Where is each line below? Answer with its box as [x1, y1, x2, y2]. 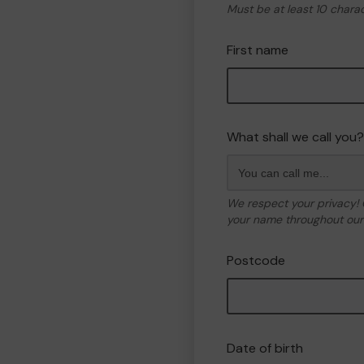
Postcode [227, 252, 285, 269]
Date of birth [227, 340, 303, 357]
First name [227, 41, 288, 58]
